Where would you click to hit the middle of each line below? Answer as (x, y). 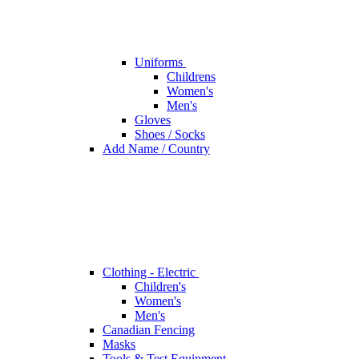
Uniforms (160, 63)
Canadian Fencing (149, 330)
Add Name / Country (156, 149)
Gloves (153, 120)
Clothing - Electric (151, 272)
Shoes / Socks (170, 135)
